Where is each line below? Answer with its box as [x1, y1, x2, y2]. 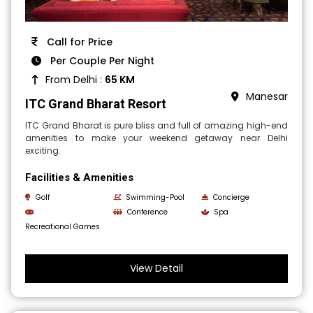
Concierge [212, 191, 249, 203]
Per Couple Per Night [48, 53, 155, 68]
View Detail [130, 261, 183, 275]
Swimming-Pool [126, 191, 185, 203]
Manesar [245, 89, 288, 103]
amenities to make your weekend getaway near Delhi [25, 131, 288, 144]
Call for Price [44, 34, 113, 49]
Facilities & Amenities [25, 170, 134, 184]
